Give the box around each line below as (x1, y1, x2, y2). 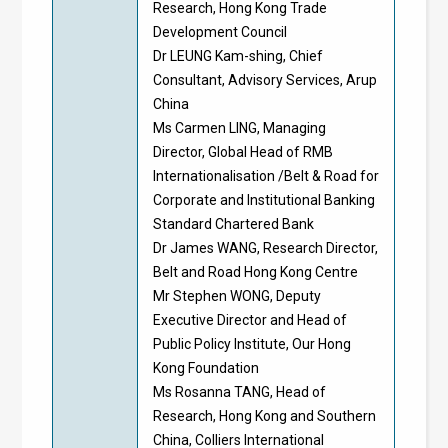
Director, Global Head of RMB (153, 144, 334, 160)
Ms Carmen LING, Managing (153, 120, 327, 136)
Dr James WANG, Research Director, (153, 240, 379, 256)
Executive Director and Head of (153, 312, 348, 328)
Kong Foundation (153, 360, 260, 376)
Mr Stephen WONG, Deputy (153, 288, 322, 304)
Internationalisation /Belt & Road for (153, 168, 380, 184)
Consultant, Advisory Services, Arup (153, 72, 378, 88)
